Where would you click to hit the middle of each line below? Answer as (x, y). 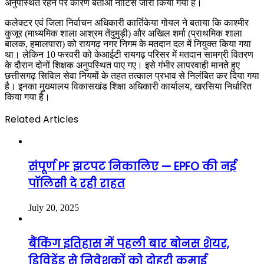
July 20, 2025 (54, 208)
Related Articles (42, 119)
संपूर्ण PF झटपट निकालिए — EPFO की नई (132, 166)
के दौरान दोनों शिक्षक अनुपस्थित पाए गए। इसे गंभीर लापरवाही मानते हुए (122, 65)
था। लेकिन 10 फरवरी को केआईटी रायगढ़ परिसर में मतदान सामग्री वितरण (129, 54)
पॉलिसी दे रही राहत (77, 183)
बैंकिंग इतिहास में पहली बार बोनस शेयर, (129, 243)
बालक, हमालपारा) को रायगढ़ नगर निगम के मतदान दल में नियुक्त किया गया (128, 44)
